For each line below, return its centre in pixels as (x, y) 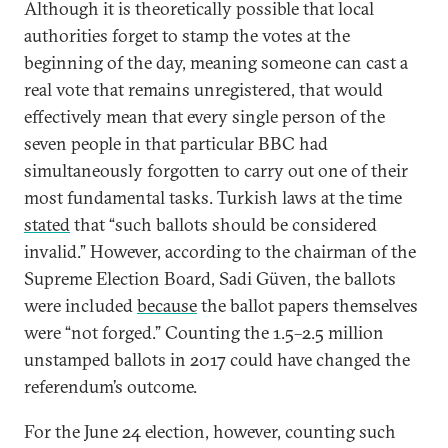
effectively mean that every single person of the (204, 116)
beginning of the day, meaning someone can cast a (216, 62)
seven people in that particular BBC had (176, 143)
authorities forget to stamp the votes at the (187, 35)
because (167, 305)
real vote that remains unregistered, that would (203, 89)
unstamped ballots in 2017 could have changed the (217, 359)
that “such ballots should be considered (223, 224)
